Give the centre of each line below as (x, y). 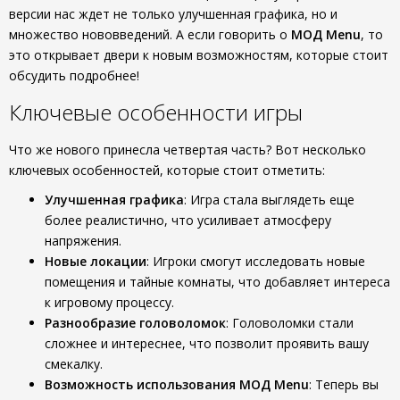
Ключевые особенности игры (156, 112)
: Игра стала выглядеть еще (269, 200)
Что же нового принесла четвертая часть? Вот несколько (187, 150)
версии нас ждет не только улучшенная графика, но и (173, 14)
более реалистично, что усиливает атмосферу (188, 220)
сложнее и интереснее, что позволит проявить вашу (207, 343)
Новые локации (96, 261)
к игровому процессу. (109, 302)
